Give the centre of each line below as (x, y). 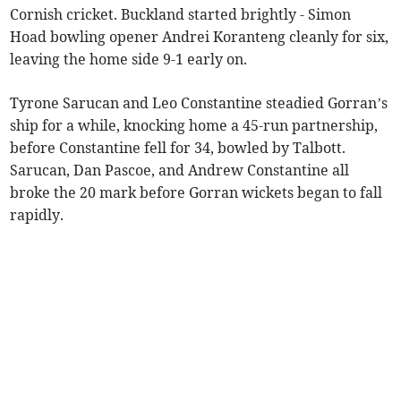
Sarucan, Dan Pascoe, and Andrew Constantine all (180, 170)
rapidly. (37, 214)
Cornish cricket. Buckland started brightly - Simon (181, 14)
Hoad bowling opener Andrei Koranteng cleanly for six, (200, 36)
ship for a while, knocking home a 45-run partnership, (194, 125)
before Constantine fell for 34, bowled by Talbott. (178, 147)
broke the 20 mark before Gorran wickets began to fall (196, 192)
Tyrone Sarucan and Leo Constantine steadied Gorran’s (199, 102)
